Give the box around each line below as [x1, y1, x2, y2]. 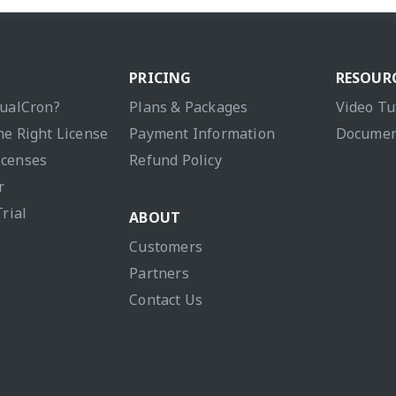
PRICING [129, 68, 192, 88]
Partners [129, 263, 189, 284]
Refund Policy [129, 150, 222, 171]
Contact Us [129, 290, 203, 310]
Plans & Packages [129, 97, 248, 118]
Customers [129, 237, 203, 257]
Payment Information [129, 124, 276, 144]
